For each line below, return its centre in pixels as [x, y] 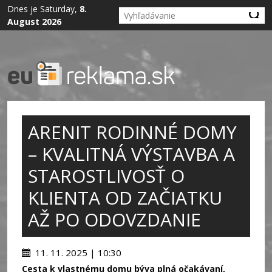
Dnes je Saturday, [43, 9]
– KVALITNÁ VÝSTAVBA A [131, 154]
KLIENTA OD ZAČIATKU [125, 197]
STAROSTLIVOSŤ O [106, 175]
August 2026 [34, 22]
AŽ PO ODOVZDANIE [114, 219]
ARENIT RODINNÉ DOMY [132, 132]
